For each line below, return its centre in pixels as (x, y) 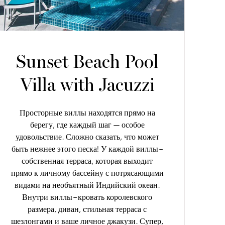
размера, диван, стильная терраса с (87, 209)
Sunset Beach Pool (87, 62)
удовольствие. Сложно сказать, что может (87, 137)
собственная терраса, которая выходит (87, 161)
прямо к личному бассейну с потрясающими (87, 173)
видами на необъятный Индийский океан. (87, 185)
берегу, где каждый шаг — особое (87, 125)
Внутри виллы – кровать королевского (87, 197)
